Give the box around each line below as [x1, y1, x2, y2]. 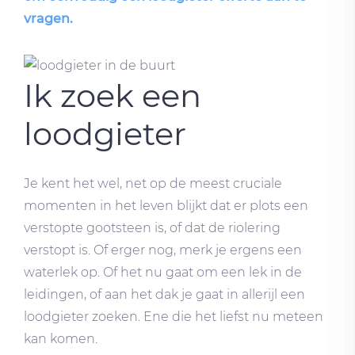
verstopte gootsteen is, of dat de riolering [24, 219, 281, 235]
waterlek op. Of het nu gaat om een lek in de [24, 264, 302, 280]
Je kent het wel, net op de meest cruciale [24, 175, 282, 191]
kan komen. [24, 330, 97, 346]
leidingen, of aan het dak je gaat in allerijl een [24, 286, 305, 302]
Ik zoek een [24, 75, 201, 115]
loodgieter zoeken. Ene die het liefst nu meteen [24, 308, 323, 324]
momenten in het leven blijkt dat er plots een [24, 197, 308, 213]
